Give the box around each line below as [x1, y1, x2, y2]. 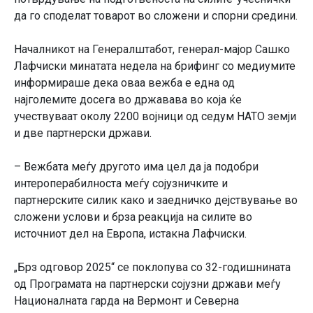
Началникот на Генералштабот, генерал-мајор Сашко [14, 42, 290, 56]
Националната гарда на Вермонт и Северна [14, 293, 239, 307]
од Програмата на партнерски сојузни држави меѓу [14, 277, 281, 291]
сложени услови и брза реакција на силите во [14, 210, 252, 224]
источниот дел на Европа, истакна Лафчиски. [14, 226, 247, 240]
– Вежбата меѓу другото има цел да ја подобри [14, 159, 259, 173]
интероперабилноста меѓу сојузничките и [14, 176, 228, 190]
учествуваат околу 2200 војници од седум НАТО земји [14, 109, 296, 123]
